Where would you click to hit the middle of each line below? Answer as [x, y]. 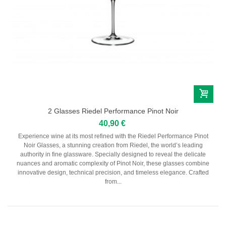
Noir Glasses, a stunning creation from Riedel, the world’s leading [113, 145]
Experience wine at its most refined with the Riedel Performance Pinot [113, 136]
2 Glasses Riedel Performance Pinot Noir [113, 111]
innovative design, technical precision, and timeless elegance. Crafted [113, 172]
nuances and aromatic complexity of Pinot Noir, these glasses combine [113, 163]
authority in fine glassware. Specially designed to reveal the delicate [113, 154]
